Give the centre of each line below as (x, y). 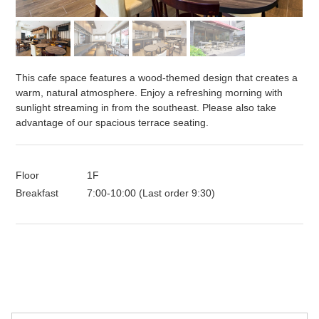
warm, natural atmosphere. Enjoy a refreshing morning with (150, 92)
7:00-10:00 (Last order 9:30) (151, 193)
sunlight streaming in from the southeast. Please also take (146, 107)
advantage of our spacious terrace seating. (113, 122)
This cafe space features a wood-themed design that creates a (157, 77)
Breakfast (37, 193)
